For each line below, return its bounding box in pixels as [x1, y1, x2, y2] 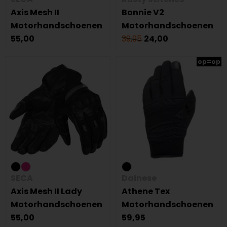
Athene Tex [122, 185, 170, 197]
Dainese [122, 172, 157, 184]
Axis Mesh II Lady [11, 185, 82, 197]
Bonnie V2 [122, 7, 164, 18]
